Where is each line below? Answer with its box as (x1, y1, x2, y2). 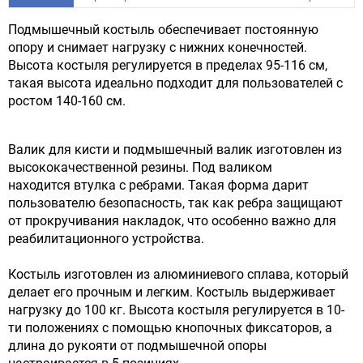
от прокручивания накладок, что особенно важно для (8, 213, 336, 228)
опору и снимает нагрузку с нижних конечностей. (8, 40, 307, 55)
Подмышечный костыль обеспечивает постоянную (8, 22, 318, 37)
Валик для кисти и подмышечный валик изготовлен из (8, 142, 342, 157)
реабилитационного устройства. (8, 231, 204, 246)
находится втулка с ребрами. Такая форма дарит (8, 177, 309, 193)
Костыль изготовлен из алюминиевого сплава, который (8, 267, 348, 282)
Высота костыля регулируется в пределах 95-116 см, (8, 58, 327, 73)
